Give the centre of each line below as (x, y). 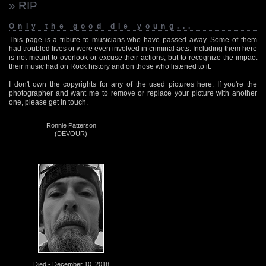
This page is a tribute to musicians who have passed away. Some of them (133, 39)
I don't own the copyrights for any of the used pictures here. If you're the (133, 84)
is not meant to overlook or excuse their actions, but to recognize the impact (133, 57)
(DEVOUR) (71, 133)
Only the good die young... (102, 26)
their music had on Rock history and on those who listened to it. (110, 66)
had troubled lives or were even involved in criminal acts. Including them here (133, 48)
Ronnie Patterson (71, 125)
